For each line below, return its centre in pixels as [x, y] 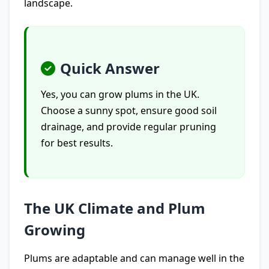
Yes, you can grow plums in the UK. [120, 94]
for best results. [77, 143]
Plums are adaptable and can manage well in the [134, 258]
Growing [55, 230]
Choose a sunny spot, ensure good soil [129, 110]
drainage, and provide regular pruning [128, 127]
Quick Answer [110, 68]
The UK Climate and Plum [115, 208]
